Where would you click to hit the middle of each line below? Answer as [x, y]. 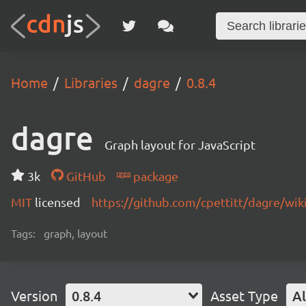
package [154, 176]
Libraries [91, 82]
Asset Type [244, 295]
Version [34, 295]
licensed [58, 202]
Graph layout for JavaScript [180, 144]
